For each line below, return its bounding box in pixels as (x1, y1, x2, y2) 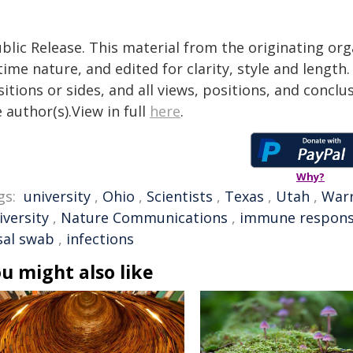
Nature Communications (61, 208, 228, 227)
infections (66, 229, 134, 248)
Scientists (147, 187, 213, 206)
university (24, 187, 91, 206)
